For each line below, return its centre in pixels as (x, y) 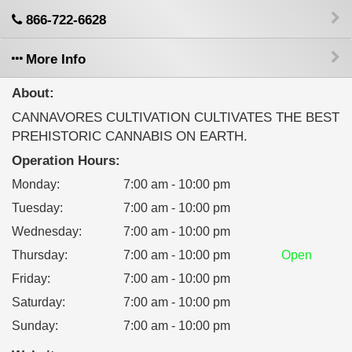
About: (33, 93)
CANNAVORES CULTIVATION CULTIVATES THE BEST (176, 117)
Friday (29, 279)
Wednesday (45, 231)
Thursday (38, 255)
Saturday (37, 302)
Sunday (33, 326)
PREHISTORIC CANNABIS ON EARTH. (130, 136)
